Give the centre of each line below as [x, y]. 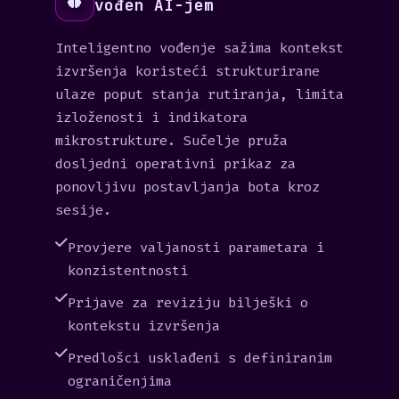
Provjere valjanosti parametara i [196, 248]
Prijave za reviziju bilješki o [188, 303]
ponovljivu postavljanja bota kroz [187, 187]
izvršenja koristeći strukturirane [187, 71]
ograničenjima [120, 381]
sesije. [83, 210]
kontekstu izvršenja [144, 326]
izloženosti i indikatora [151, 118]
